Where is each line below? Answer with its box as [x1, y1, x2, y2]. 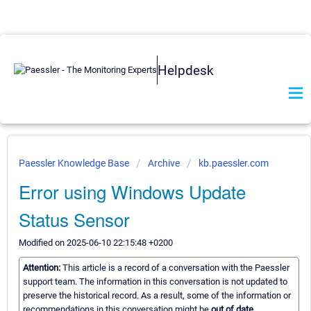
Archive [148, 158, 180, 169]
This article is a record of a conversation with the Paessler [62, 262, 289, 274]
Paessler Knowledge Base [19, 158, 131, 169]
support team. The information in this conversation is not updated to [23, 276, 287, 287]
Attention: [23, 262, 62, 274]
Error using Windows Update [19, 178, 246, 204]
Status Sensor [19, 206, 130, 232]
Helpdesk [158, 62, 214, 78]
